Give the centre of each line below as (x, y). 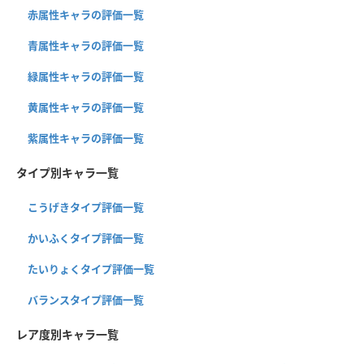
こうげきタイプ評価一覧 (86, 208)
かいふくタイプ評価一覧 (86, 238)
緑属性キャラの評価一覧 (86, 77)
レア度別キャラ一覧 (67, 335)
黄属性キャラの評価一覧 (86, 108)
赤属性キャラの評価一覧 (86, 15)
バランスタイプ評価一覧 (86, 300)
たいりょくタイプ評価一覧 (91, 269)
